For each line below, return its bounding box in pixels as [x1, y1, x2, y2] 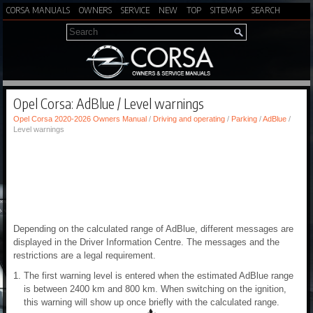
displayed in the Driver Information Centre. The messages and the [13, 237, 279, 248]
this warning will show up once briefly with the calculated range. [24, 297, 279, 308]
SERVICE [121, 4, 150, 15]
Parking [231, 115, 257, 124]
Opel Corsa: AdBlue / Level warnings [13, 94, 204, 112]
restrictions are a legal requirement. [13, 250, 156, 261]
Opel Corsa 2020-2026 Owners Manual [13, 115, 147, 124]
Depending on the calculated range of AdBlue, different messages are [13, 224, 293, 235]
